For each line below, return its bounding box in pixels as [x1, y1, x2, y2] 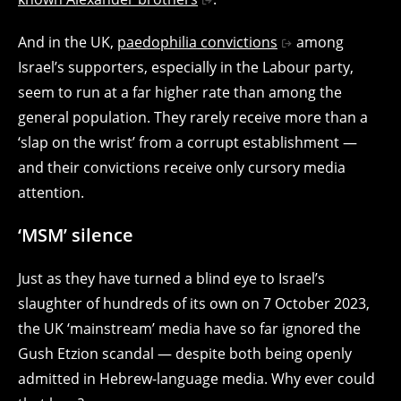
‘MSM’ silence [18, 222, 133, 247]
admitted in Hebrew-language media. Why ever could [18, 368, 375, 388]
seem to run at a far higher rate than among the [18, 81, 342, 102]
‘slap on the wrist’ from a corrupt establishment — [18, 132, 357, 152]
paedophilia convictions [117, 31, 277, 52]
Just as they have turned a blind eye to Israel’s [18, 268, 325, 288]
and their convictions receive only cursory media [18, 157, 346, 177]
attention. [18, 182, 84, 202]
